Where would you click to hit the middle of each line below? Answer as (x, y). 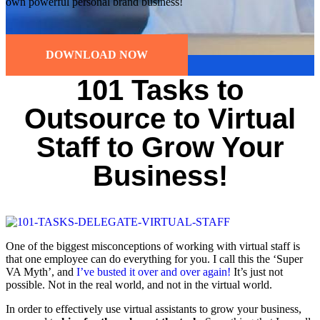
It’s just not (257, 271)
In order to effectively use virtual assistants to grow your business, (154, 309)
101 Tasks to (160, 90)
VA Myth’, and (41, 271)
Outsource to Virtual (160, 118)
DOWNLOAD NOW (97, 54)
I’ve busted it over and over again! (154, 271)
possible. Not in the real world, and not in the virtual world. (139, 284)
